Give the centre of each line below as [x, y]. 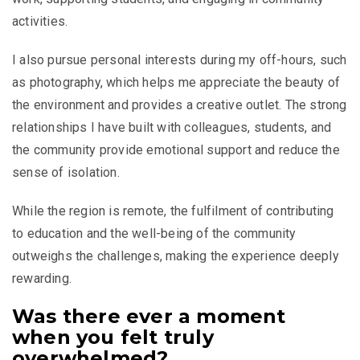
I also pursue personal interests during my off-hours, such [180, 59]
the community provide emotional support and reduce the [176, 149]
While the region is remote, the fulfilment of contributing [173, 211]
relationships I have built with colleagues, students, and [172, 127]
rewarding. [42, 278]
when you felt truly [113, 337]
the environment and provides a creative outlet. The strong [180, 104]
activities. [40, 21]
